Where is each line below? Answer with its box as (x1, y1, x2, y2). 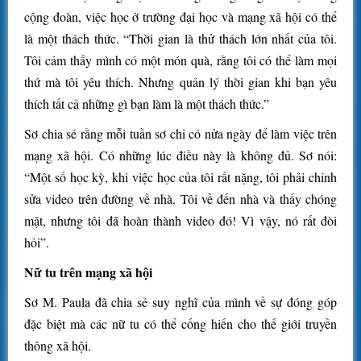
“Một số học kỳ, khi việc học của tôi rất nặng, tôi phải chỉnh (24, 168, 337, 186)
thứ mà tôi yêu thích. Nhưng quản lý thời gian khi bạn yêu (24, 73, 337, 91)
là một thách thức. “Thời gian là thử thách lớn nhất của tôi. (24, 30, 337, 48)
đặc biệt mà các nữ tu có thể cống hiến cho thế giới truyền (24, 315, 337, 333)
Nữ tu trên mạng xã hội (24, 263, 152, 282)
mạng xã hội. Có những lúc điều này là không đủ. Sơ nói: (24, 147, 337, 164)
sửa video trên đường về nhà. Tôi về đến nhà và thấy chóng (24, 190, 337, 208)
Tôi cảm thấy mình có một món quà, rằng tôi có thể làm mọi (24, 52, 337, 69)
